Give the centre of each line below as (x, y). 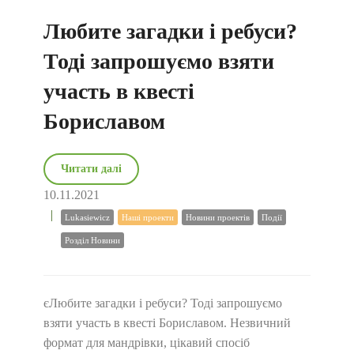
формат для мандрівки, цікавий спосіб (147, 343)
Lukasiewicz (87, 217)
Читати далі (91, 169)
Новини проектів (218, 217)
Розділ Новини (92, 240)
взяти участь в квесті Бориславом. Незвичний (167, 323)
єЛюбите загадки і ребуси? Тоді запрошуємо (163, 303)
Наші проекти (148, 217)
